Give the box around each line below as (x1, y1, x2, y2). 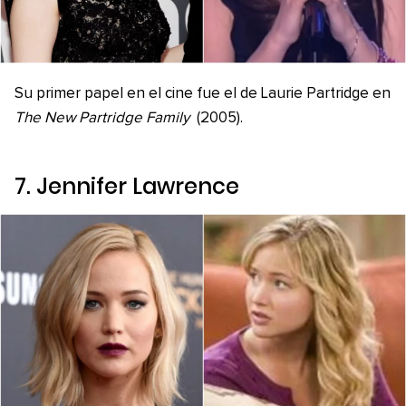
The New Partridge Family (14, 111, 189, 127)
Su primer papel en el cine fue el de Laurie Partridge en (14, 86, 391, 102)
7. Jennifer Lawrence (14, 171, 239, 202)
